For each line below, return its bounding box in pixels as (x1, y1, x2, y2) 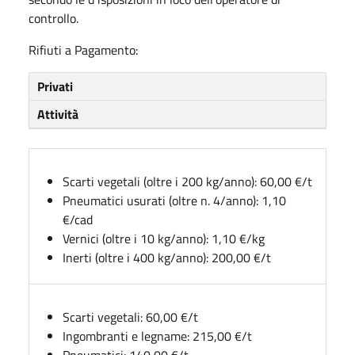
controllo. (29, 8, 78, 28)
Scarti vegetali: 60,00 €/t (63, 307, 198, 326)
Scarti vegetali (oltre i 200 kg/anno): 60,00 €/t (63, 171, 312, 191)
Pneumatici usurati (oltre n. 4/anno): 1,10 (63, 190, 286, 210)
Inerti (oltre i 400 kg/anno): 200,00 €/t (63, 247, 271, 267)
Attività (37, 104, 78, 124)
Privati (37, 76, 73, 96)
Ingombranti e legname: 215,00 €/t (63, 326, 252, 345)
